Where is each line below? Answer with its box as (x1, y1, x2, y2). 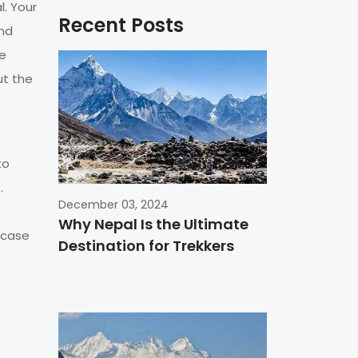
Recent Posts (58, 12, 184, 39)
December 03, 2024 (58, 196, 169, 213)
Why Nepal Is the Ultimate (58, 213, 249, 234)
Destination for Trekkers (58, 235, 234, 256)
